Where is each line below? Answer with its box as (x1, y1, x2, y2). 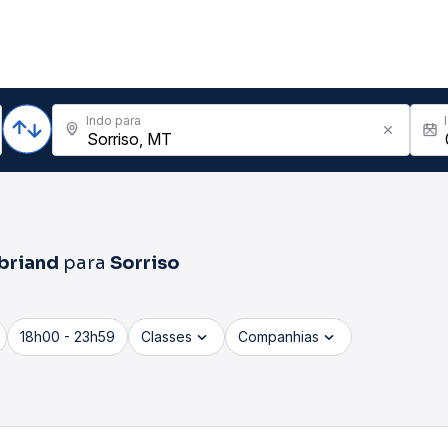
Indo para (86, 113, 141, 128)
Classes (141, 328, 192, 345)
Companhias (238, 328, 319, 345)
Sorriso (110, 252, 180, 274)
